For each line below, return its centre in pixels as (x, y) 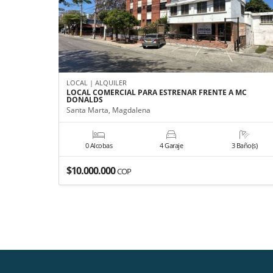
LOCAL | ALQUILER (97, 82)
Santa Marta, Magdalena (108, 110)
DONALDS (85, 99)
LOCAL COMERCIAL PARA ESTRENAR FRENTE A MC (157, 92)
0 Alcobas (99, 145)
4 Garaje (172, 145)
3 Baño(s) (244, 145)
